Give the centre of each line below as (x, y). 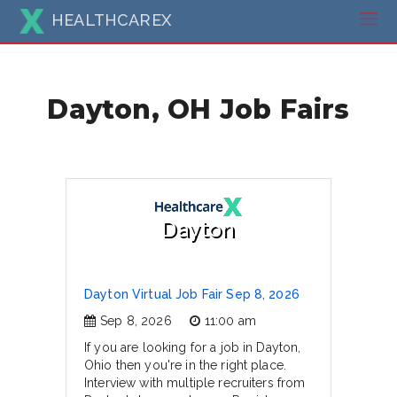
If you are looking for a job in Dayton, (193, 347)
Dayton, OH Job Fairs (198, 109)
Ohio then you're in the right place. (186, 365)
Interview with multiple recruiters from (195, 383)
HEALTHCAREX (111, 19)
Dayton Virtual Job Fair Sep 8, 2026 (192, 294)
